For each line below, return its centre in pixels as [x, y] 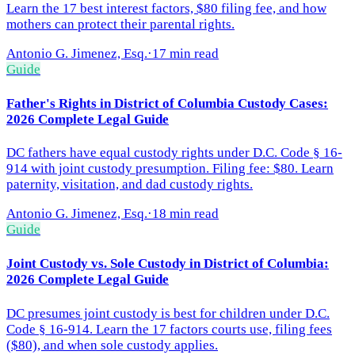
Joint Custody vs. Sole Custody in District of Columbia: [168, 264]
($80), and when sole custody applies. [112, 345]
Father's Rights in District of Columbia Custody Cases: [167, 103]
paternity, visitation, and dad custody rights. [130, 185]
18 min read [185, 214]
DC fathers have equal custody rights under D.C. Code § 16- [174, 153]
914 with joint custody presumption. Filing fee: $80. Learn [170, 169]
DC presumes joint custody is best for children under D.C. [168, 313]
